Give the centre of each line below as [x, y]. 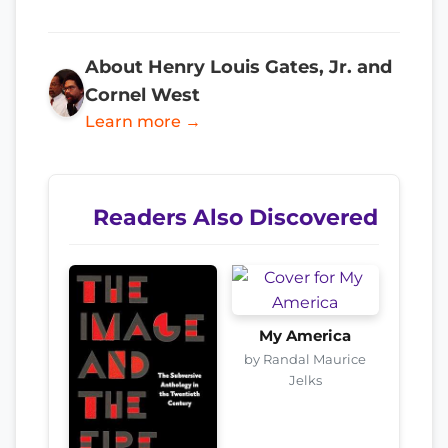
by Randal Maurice [305, 358]
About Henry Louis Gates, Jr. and [238, 66]
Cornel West [142, 94]
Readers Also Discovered [235, 216]
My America [305, 335]
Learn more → [142, 121]
